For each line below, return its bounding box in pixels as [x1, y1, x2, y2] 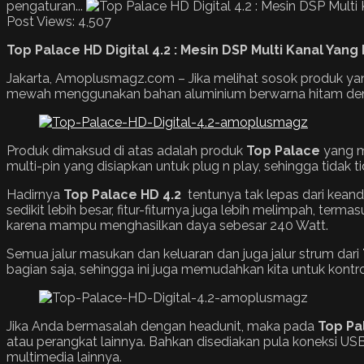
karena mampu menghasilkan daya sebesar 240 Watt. [6, 217, 328, 233]
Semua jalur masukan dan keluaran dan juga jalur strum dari [6, 245, 362, 262]
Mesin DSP [180, 41, 251, 58]
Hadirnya [6, 186, 63, 202]
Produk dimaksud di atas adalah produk [6, 142, 246, 158]
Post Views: [6, 13, 75, 29]
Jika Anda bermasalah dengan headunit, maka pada [6, 318, 318, 334]
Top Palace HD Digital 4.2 [6, 41, 171, 58]
